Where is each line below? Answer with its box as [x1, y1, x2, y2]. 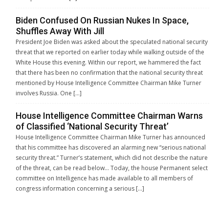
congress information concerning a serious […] [16, 184, 144, 193]
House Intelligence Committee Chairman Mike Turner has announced [16, 132, 205, 141]
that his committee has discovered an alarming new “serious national [16, 143, 206, 152]
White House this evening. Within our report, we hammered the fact [16, 58, 201, 66]
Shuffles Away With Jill [16, 25, 104, 36]
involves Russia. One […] [16, 88, 82, 97]
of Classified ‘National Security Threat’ [16, 121, 169, 131]
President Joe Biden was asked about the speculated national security [16, 37, 208, 46]
